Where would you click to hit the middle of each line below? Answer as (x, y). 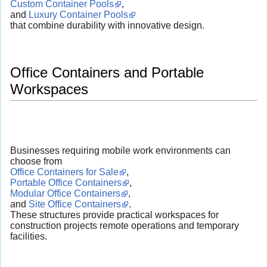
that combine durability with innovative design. (107, 25)
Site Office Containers (75, 204)
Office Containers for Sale (64, 172)
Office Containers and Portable (107, 72)
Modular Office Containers (65, 193)
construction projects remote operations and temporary (125, 225)
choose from (36, 161)
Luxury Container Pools (78, 14)
